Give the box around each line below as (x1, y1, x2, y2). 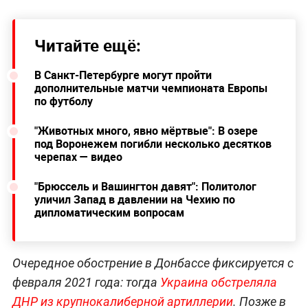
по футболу (34, 93, 93, 109)
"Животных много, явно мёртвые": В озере (34, 123, 258, 139)
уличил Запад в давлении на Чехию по (34, 192, 235, 208)
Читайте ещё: (34, 34, 141, 57)
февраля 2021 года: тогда (12, 275, 160, 290)
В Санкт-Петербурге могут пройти (34, 67, 212, 83)
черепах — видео (34, 149, 122, 165)
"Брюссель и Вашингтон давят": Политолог (34, 179, 256, 195)
